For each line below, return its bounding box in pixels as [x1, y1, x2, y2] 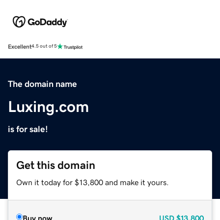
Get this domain [16, 159, 95, 171]
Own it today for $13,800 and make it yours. [16, 178, 169, 186]
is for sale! [8, 124, 48, 134]
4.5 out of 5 [31, 44, 57, 49]
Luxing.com [8, 98, 89, 114]
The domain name [8, 79, 77, 88]
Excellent [8, 43, 31, 50]
